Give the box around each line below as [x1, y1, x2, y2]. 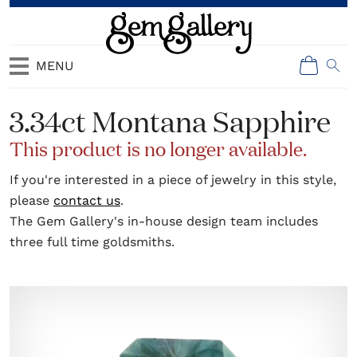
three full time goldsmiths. [10, 234, 175, 249]
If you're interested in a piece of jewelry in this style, [10, 172, 336, 187]
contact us [53, 193, 120, 208]
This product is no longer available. [10, 135, 307, 161]
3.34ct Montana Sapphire [10, 101, 331, 139]
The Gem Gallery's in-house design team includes [10, 214, 318, 229]
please [10, 193, 53, 208]
